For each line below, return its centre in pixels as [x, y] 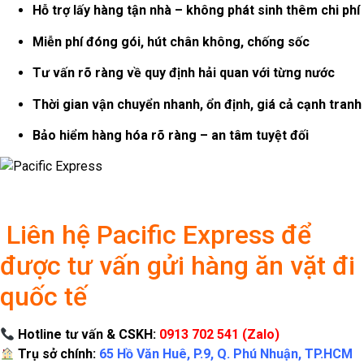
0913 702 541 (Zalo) [220, 335]
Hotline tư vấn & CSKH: [87, 335]
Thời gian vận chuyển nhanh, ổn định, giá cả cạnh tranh [197, 104]
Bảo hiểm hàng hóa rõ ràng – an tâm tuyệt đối [171, 135]
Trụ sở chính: [57, 354]
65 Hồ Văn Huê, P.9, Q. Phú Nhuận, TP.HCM [226, 354]
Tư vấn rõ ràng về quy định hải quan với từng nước [184, 73]
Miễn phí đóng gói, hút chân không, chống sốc [171, 41]
